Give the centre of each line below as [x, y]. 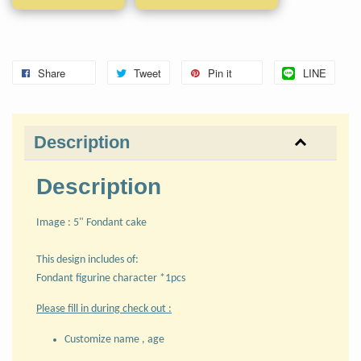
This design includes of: [87, 259]
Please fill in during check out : [104, 309]
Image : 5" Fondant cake [91, 222]
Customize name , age [116, 339]
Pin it [220, 73]
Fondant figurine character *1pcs [111, 278]
